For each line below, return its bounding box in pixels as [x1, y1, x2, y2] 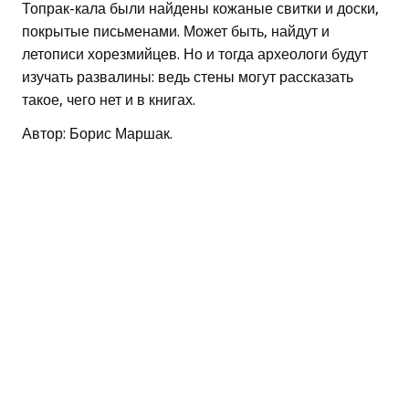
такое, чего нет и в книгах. [22, 90, 195, 109]
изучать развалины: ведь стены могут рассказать [22, 68, 353, 86]
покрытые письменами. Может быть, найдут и [22, 22, 330, 40]
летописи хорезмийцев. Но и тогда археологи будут [22, 45, 368, 63]
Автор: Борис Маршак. [22, 124, 173, 142]
